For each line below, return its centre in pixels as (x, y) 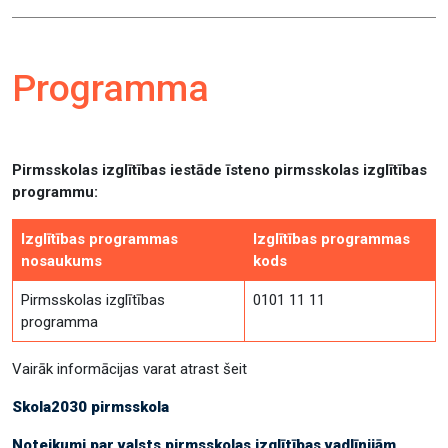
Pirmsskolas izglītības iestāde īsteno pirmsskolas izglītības (219, 170)
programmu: (55, 192)
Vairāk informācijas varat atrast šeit (131, 369)
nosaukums (61, 261)
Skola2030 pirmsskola (92, 407)
